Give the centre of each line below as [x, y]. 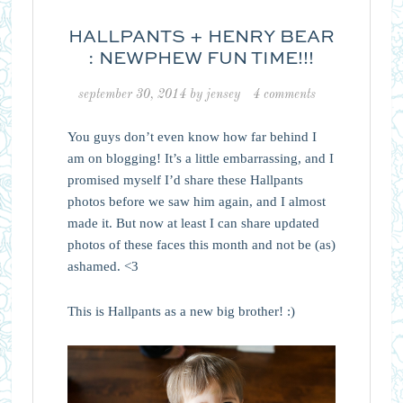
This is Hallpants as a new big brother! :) [181, 311]
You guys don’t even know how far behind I [192, 136]
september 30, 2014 [132, 94]
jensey [223, 94]
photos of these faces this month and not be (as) [201, 244]
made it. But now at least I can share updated [193, 223]
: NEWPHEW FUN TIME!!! [201, 59]
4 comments [284, 94]
